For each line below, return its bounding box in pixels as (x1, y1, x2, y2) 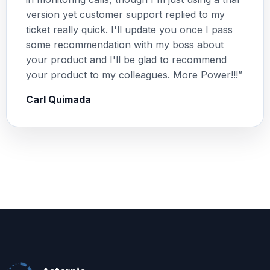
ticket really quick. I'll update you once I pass (25, 24, 233, 36)
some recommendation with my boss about (25, 39, 224, 51)
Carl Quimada (25, 93, 91, 106)
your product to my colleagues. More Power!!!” (25, 69, 242, 81)
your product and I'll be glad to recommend (25, 54, 227, 66)
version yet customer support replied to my (25, 8, 225, 21)
